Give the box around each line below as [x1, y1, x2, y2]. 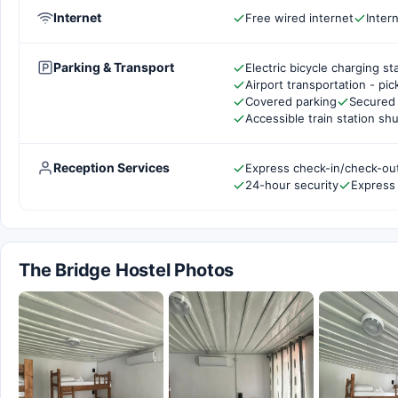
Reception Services [53, 160, 170, 175]
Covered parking [245, 94, 337, 108]
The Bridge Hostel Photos [19, 259, 235, 281]
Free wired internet [245, 11, 354, 25]
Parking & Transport [53, 60, 174, 75]
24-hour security [245, 178, 338, 192]
